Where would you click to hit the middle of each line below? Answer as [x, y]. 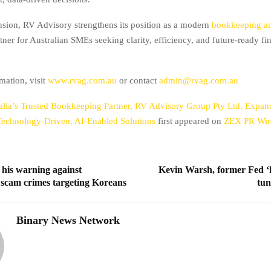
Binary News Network [68, 220]
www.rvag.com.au [82, 81]
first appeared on [191, 121]
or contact [138, 81]
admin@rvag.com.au [199, 81]
